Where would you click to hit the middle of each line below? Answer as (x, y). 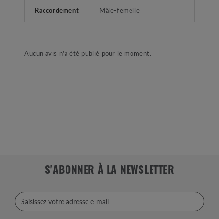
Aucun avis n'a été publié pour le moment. (88, 53)
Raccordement (57, 10)
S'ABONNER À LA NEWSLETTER (109, 171)
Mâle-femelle (120, 10)
